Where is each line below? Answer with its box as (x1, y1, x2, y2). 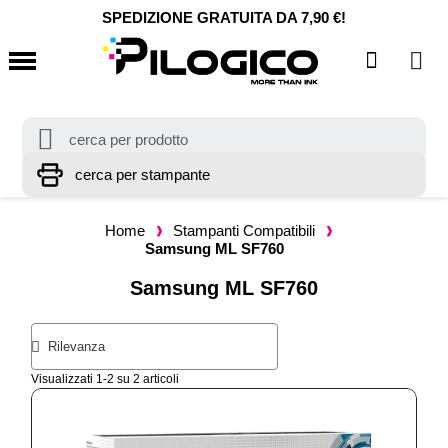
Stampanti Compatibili (173, 222, 315, 239)
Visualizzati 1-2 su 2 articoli (31, 372, 180, 386)
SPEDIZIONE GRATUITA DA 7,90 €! (102, 9, 346, 26)
